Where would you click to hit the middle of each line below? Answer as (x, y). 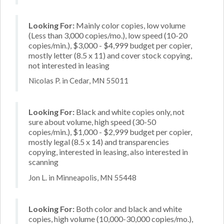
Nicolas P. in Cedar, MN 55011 (78, 80)
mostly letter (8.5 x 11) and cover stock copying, (110, 55)
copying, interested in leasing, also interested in (108, 152)
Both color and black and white (128, 208)
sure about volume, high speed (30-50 (92, 122)
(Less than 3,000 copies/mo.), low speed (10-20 (108, 35)
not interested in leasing (69, 65)
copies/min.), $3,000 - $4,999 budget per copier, (110, 45)
